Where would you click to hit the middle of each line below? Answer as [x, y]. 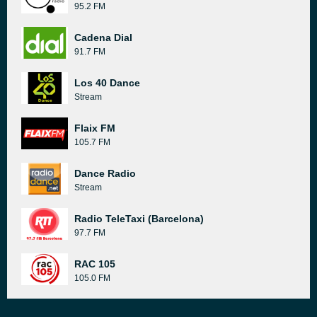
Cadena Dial [103, 38]
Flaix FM [95, 128]
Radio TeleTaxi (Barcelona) [139, 219]
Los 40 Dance [107, 83]
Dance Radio [105, 173]
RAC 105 [95, 264]
